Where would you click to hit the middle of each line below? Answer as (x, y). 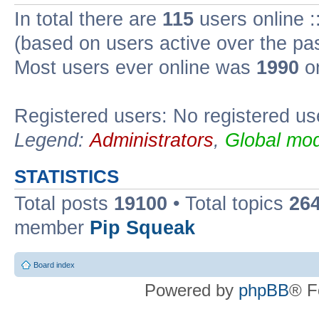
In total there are (88, 19)
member (52, 228)
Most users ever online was (135, 68)
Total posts (64, 204)
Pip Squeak (142, 228)
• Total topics (228, 204)
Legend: (52, 140)
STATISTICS (67, 177)
